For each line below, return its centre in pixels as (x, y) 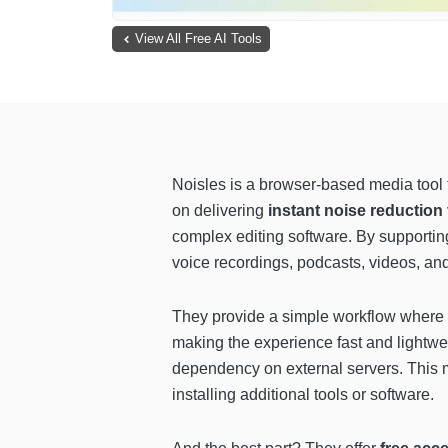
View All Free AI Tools (198, 39)
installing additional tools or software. (303, 395)
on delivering (220, 211)
